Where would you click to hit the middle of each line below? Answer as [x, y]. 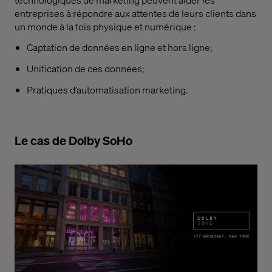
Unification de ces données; [86, 69]
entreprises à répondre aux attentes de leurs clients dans [135, 13]
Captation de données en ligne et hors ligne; [120, 47]
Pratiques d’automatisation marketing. [107, 89]
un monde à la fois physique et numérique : [105, 26]
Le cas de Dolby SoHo [73, 140]
